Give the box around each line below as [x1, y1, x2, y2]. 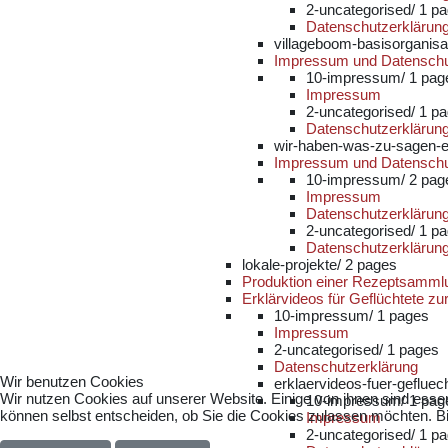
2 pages [345, 256, 397, 273]
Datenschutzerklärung [274, 358, 418, 375]
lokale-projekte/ [242, 256, 345, 273]
